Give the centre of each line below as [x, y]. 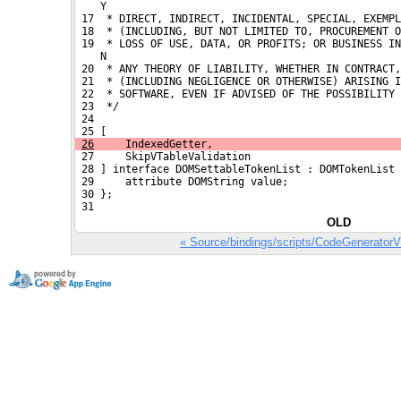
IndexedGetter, [154, 144]
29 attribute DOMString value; [182, 181]
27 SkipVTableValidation [163, 156]
